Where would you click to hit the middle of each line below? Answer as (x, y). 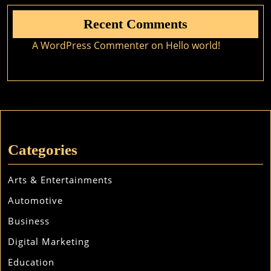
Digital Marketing (49, 241)
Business (29, 221)
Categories (43, 150)
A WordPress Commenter (90, 45)
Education (31, 262)
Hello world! (193, 45)
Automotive (35, 200)
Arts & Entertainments (60, 180)
